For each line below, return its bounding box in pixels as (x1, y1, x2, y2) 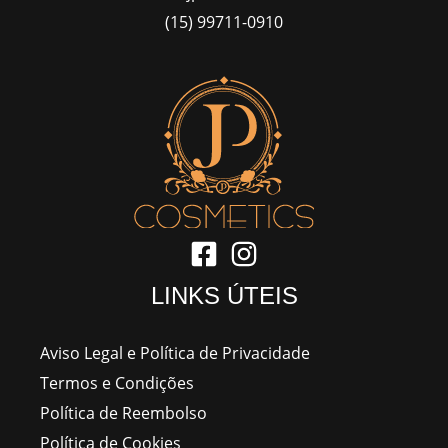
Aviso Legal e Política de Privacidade (40, 341, 310, 365)
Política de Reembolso (40, 401, 207, 425)
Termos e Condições (40, 371, 194, 395)
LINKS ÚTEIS (150, 282, 298, 310)
